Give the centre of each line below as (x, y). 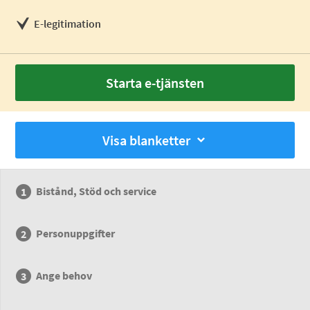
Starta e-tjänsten (155, 83)
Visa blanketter (146, 140)
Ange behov (64, 275)
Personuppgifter (76, 233)
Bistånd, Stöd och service (97, 191)
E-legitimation (68, 24)
